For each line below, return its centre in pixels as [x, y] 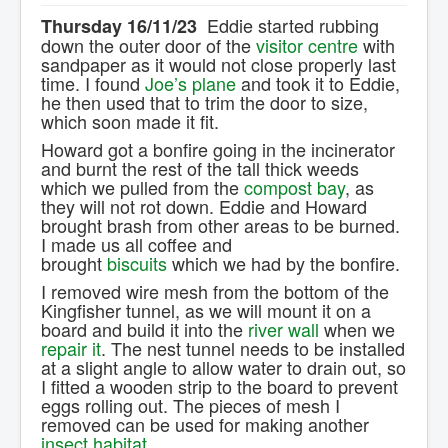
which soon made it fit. [130, 121]
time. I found [93, 83]
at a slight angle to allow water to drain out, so [223, 367]
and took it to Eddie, [318, 83]
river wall [283, 329]
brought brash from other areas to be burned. [220, 225]
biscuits [137, 263]
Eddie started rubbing [288, 25]
